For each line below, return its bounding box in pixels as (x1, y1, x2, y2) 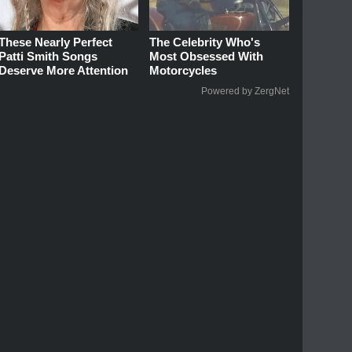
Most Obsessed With (149, 49, 264, 63)
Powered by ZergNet (201, 85, 289, 97)
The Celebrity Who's (149, 35, 261, 49)
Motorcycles (149, 63, 218, 77)
